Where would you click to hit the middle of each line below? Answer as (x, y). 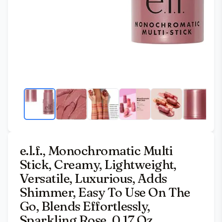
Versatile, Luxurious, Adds (93, 178)
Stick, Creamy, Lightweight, (98, 165)
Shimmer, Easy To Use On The (105, 192)
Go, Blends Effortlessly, (85, 206)
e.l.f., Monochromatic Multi (96, 151)
